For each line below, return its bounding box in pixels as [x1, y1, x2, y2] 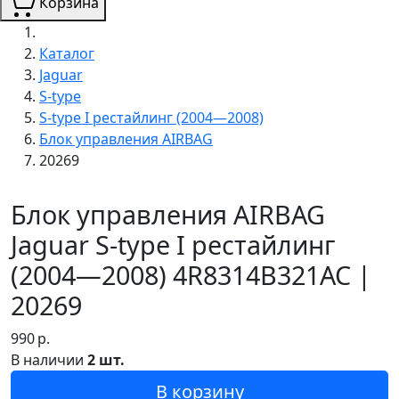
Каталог [39, 43, 94, 63]
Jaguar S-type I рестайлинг [11, 226, 335, 262]
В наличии [11, 349, 87, 370]
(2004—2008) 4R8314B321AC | [11, 256, 371, 292]
